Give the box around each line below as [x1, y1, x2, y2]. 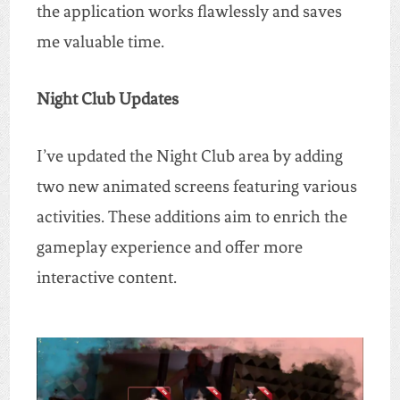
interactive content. [36, 267, 177, 288]
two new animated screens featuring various [36, 176, 357, 197]
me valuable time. [36, 31, 164, 53]
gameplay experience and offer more [36, 237, 303, 258]
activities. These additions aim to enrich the [36, 206, 347, 228]
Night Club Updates [36, 88, 179, 110]
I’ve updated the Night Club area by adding [36, 146, 343, 167]
